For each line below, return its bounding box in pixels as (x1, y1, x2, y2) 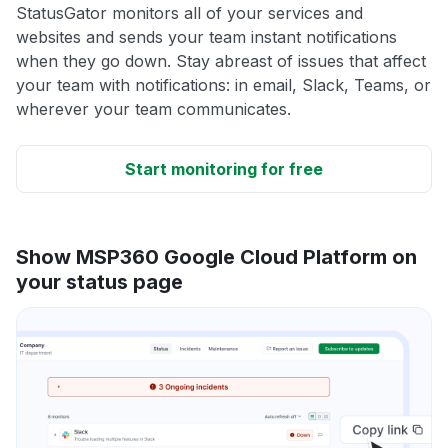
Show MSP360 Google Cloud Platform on (16, 244, 417, 269)
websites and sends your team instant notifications (16, 26, 397, 47)
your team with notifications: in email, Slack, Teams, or (16, 74, 431, 95)
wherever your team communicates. (16, 98, 291, 119)
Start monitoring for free (125, 158, 323, 179)
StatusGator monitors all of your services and (16, 2, 363, 23)
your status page (16, 269, 183, 294)
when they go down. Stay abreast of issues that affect (16, 50, 426, 71)
